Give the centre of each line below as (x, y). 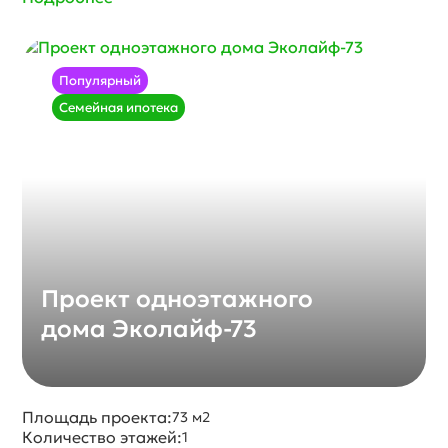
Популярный (100, 80)
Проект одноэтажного (177, 299)
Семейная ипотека (119, 107)
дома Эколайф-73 (149, 329)
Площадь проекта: (97, 417)
